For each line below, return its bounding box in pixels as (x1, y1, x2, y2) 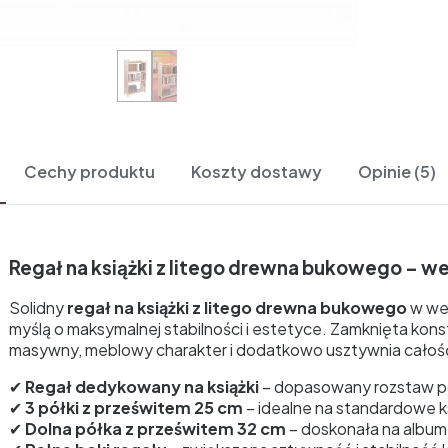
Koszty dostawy (191, 161, 322, 182)
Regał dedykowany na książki (25, 376, 259, 398)
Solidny (9, 297, 67, 319)
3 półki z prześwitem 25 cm (25, 397, 243, 419)
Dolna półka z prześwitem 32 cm (25, 418, 286, 440)
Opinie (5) (358, 161, 436, 182)
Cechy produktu (24, 161, 155, 182)
